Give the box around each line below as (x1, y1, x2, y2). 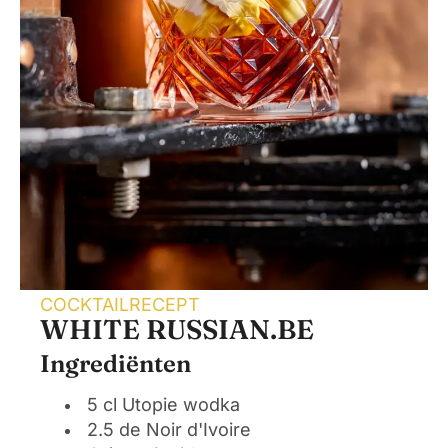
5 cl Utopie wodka (87, 393, 240, 415)
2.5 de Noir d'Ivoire (87, 418, 251, 440)
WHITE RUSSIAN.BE (40, 312, 314, 346)
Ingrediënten (40, 348, 191, 378)
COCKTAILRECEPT (40, 293, 200, 315)
